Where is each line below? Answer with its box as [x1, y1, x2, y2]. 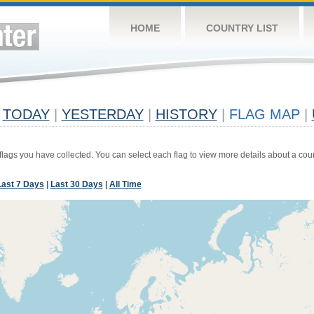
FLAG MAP [224, 107, 304, 122]
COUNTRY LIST [205, 22, 278, 34]
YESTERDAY [61, 107, 144, 122]
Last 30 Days [50, 179, 103, 189]
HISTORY [155, 107, 217, 122]
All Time [109, 179, 142, 189]
